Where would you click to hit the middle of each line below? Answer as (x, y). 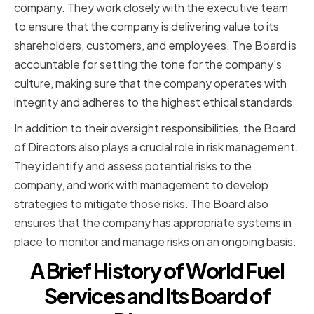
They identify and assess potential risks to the (133, 166)
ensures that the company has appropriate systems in (153, 223)
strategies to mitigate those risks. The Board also (141, 204)
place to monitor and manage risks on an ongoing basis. (155, 242)
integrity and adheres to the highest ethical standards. (155, 102)
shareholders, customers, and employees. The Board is (155, 46)
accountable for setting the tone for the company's (148, 64)
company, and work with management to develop (141, 185)
